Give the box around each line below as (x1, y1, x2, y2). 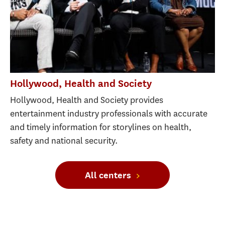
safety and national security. (10, 134, 118, 147)
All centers (85, 169, 132, 180)
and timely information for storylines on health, (10, 121, 191, 133)
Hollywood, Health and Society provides (10, 93, 163, 106)
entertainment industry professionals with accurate (10, 107, 207, 120)
